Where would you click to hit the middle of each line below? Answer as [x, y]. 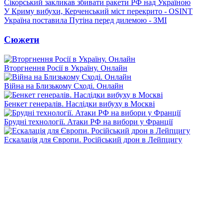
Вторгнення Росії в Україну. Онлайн [66, 68]
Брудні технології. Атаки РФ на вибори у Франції [88, 121]
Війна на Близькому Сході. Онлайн [64, 86]
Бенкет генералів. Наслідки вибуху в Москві [79, 104]
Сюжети [22, 39]
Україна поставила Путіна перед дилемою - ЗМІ [85, 20]
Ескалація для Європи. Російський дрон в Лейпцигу [93, 139]
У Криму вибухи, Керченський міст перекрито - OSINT [98, 11]
